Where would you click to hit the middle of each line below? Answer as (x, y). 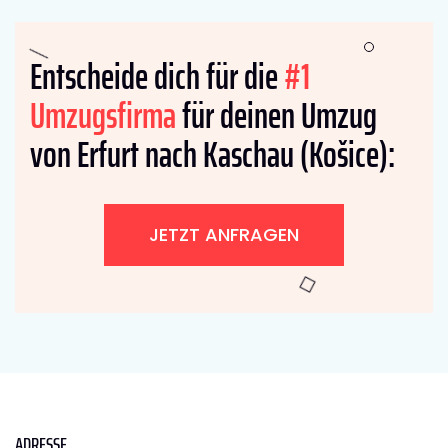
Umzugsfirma (103, 115)
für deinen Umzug (276, 115)
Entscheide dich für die (157, 76)
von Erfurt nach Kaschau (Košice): (212, 154)
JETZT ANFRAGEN (224, 234)
